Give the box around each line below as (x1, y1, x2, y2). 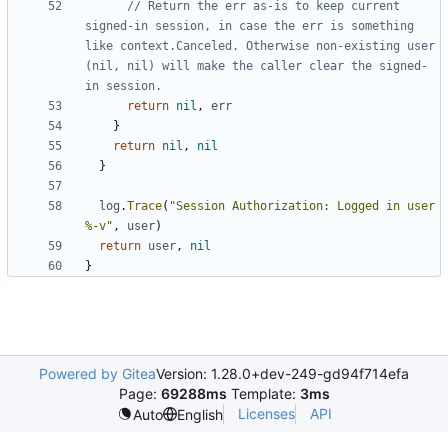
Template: (226, 385, 300, 403)
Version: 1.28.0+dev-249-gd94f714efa (156, 365, 409, 383)
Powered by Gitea (39, 365, 156, 383)
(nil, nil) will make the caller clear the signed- (85, 59, 428, 74)
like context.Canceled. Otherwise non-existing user (85, 39, 435, 54)
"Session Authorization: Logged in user (169, 199, 435, 214)
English (176, 405, 223, 423)
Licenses (237, 405, 295, 423)
